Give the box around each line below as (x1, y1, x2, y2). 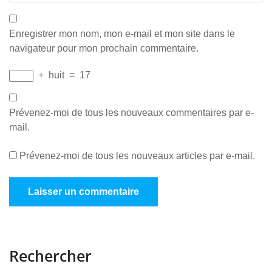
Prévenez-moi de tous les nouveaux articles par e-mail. (19, 151, 255, 161)
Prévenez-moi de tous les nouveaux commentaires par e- (9, 107, 254, 118)
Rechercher (9, 245, 92, 266)
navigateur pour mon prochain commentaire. (9, 43, 199, 53)
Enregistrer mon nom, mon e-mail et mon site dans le (9, 29, 235, 39)
